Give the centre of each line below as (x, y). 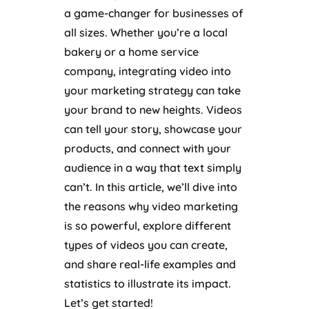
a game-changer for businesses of (153, 13)
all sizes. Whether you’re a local (146, 32)
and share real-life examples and (150, 264)
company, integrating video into (147, 71)
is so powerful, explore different (147, 225)
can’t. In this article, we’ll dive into (150, 187)
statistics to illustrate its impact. (147, 283)
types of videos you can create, (146, 245)
